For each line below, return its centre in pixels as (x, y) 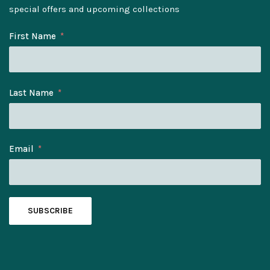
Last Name (31, 93)
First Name (33, 36)
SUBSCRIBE (50, 211)
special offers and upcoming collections (94, 9)
